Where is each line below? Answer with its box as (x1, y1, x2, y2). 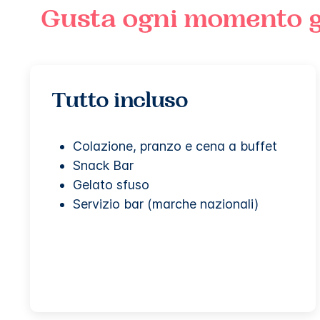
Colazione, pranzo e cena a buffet (73, 138, 277, 154)
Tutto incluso (51, 91, 189, 114)
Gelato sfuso (73, 176, 149, 192)
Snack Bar (73, 157, 134, 173)
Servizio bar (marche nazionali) (73, 196, 259, 211)
